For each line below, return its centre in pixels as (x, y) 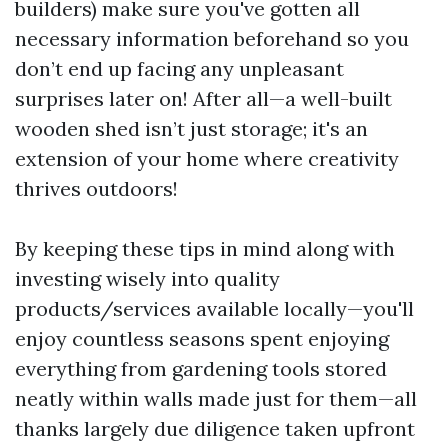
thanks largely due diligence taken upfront (215, 428)
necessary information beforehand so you (212, 38)
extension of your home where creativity (207, 158)
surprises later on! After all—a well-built (203, 98)
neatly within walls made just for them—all (216, 398)
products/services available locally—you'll (214, 308)
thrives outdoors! (96, 188)
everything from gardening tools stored (201, 368)
